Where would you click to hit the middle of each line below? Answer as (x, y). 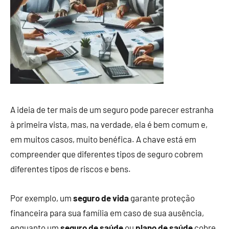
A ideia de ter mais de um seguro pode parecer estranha (112, 109)
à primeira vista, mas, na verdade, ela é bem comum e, (109, 124)
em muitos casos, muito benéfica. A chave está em (103, 139)
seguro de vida (101, 198)
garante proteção (162, 198)
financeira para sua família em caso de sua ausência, (107, 213)
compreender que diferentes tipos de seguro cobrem (107, 154)
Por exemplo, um (42, 198)
